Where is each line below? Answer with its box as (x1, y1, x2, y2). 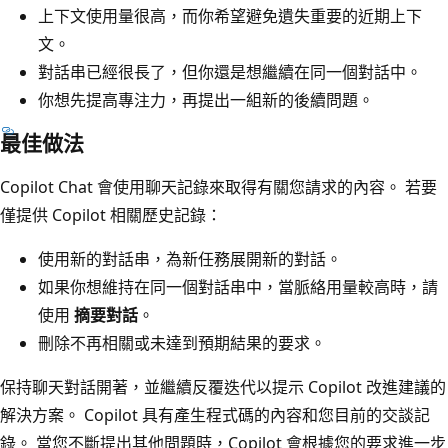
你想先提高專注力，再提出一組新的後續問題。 (38, 88, 374, 111)
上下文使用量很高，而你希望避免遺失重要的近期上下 (38, 4, 422, 27)
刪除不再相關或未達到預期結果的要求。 (38, 331, 326, 354)
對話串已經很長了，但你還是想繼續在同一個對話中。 (38, 60, 422, 83)
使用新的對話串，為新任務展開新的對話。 (38, 247, 342, 270)
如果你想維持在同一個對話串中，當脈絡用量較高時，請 (38, 275, 438, 298)
